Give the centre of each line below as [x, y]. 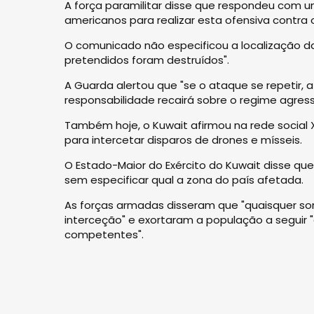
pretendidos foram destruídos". [147, 60]
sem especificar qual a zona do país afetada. [184, 180]
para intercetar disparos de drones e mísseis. [183, 140]
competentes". [104, 234]
